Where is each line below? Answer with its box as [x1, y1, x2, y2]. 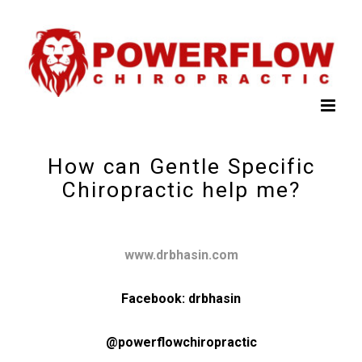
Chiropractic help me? [61, 177, 301, 203]
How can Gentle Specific [47, 154, 315, 179]
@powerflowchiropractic [105, 335, 257, 351]
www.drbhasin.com [124, 247, 238, 263]
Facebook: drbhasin [121, 291, 241, 307]
